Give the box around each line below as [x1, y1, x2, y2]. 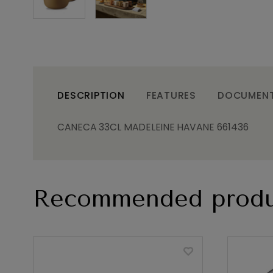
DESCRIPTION [57, 88, 125, 102]
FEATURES [146, 88, 197, 102]
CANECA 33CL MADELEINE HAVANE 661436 [57, 120, 249, 133]
